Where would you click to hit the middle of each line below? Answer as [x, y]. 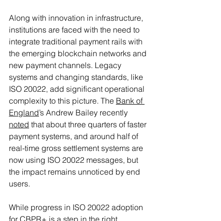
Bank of [130, 100]
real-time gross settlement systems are [77, 148]
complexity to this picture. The [62, 100]
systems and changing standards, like [77, 77]
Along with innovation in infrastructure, [77, 18]
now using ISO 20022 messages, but [74, 160]
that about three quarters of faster [89, 124]
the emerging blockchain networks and [79, 53]
